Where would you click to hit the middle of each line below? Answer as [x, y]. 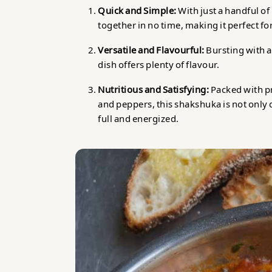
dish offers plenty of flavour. [158, 64]
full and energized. [138, 118]
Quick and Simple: [137, 10]
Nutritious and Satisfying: [154, 89]
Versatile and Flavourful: [151, 50]
